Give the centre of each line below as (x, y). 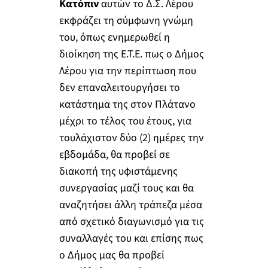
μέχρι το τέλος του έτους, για (125, 121)
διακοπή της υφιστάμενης (118, 171)
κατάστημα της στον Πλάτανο (127, 104)
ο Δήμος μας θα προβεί (112, 255)
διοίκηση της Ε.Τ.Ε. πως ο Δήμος (131, 54)
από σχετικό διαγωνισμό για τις (131, 221)
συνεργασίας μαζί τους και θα (126, 188)
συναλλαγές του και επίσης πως (131, 238)
